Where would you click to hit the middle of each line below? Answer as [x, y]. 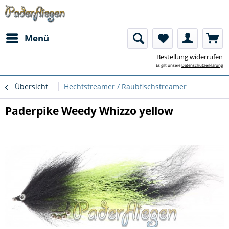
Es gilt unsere [169, 65]
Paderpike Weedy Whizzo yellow [89, 111]
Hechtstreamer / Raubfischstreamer [125, 87]
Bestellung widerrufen [190, 57]
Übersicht [31, 87]
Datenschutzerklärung [202, 65]
